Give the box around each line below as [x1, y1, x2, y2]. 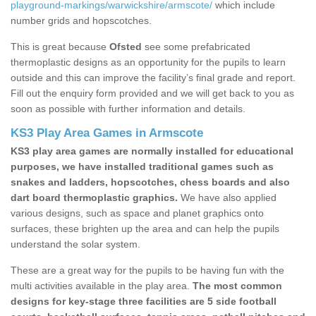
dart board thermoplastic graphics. [11, 192, 178, 204]
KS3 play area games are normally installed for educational [11, 145, 293, 157]
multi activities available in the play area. [11, 280, 190, 292]
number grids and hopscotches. [11, 15, 152, 27]
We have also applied [178, 192, 276, 204]
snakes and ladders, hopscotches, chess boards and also [11, 176, 290, 188]
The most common [190, 280, 282, 292]
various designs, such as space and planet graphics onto [11, 207, 264, 219]
